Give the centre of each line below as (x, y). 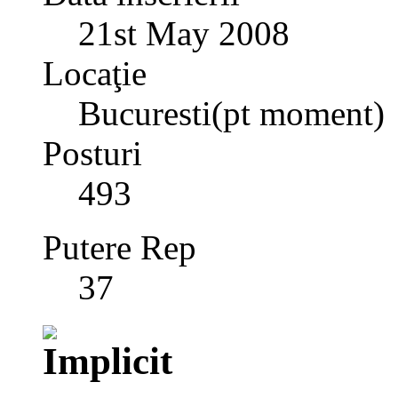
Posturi (92, 154)
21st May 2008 (184, 34)
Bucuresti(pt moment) (231, 114)
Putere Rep (119, 248)
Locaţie (95, 74)
